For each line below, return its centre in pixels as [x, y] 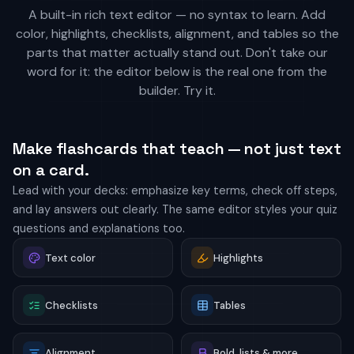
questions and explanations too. [99, 228]
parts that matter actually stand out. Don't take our [177, 53]
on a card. [51, 170]
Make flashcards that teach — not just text [177, 149]
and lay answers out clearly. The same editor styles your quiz [175, 209]
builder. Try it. [177, 90]
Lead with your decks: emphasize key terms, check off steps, [175, 190]
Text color [70, 258]
